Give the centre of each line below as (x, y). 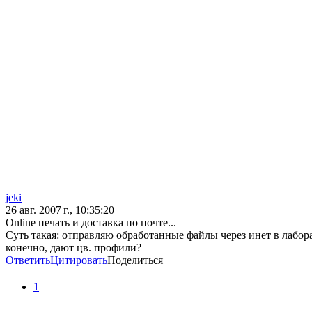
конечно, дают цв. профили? (73, 248)
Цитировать (79, 260)
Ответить (28, 260)
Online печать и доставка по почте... (91, 223)
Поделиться (135, 260)
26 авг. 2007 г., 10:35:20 (60, 210)
